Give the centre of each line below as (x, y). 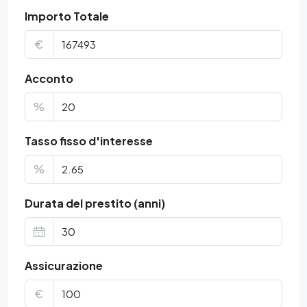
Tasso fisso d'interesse (89, 141)
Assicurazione (64, 266)
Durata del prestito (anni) (95, 203)
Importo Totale (67, 16)
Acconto (49, 78)
